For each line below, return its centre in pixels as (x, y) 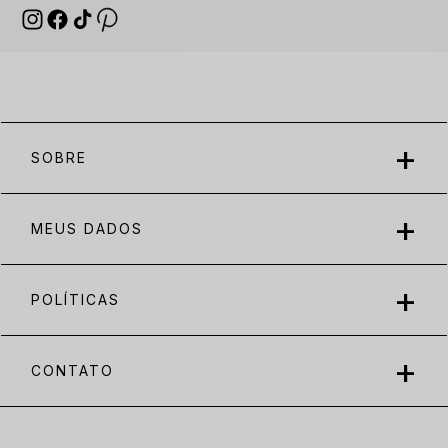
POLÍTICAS (75, 299)
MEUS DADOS (87, 228)
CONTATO (72, 370)
